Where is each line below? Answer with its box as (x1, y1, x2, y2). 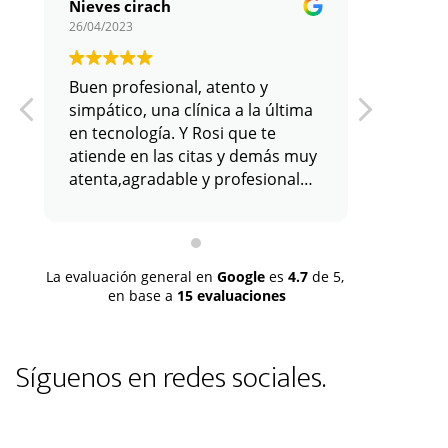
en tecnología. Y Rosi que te (69, 122, 276, 144)
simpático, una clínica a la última (69, 99, 313, 121)
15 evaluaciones (177, 286, 286, 305)
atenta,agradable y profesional (69, 168, 300, 190)
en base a (108, 286, 177, 305)
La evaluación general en (46, 267, 217, 286)
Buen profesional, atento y (69, 76, 268, 98)
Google (217, 267, 265, 286)
